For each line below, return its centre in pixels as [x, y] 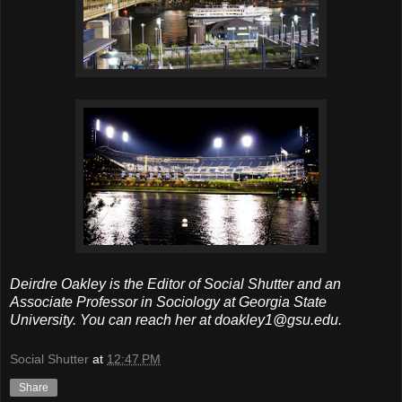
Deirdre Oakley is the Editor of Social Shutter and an [175, 284]
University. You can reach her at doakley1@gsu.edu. [176, 320]
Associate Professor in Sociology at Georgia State [168, 302]
